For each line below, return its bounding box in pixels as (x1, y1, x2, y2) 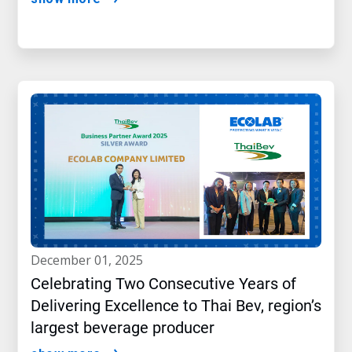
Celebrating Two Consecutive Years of (31, 274, 296, 294)
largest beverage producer (31, 318, 214, 338)
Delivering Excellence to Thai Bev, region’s (31, 296, 321, 316)
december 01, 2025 (40, 251, 143, 269)
